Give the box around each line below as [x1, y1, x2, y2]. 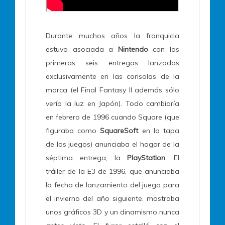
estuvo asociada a [46, 45, 114, 54]
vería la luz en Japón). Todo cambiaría [46, 99, 179, 108]
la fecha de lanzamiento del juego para [46, 180, 179, 190]
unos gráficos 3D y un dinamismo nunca [46, 207, 179, 217]
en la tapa [138, 126, 180, 136]
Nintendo [113, 45, 148, 54]
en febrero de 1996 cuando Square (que [46, 113, 179, 122]
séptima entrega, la [46, 153, 128, 163]
